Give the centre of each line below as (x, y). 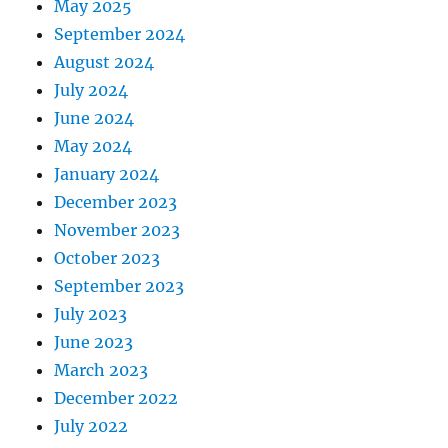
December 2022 (116, 398)
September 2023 (119, 286)
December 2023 (116, 202)
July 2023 (91, 314)
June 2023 (94, 342)
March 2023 (101, 370)
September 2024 (120, 34)
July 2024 (91, 90)
